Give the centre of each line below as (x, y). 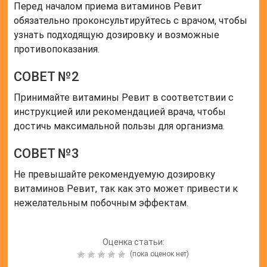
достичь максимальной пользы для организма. (119, 126)
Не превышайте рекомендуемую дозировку (115, 175)
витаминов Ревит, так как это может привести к (126, 189)
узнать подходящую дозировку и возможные (117, 35)
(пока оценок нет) (159, 254)
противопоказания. (57, 49)
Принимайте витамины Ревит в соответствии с (124, 98)
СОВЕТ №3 (47, 154)
